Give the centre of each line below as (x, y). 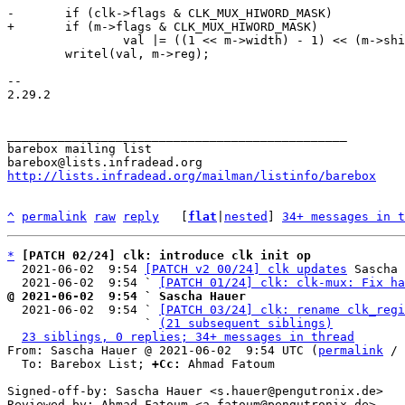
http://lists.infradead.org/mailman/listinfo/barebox (192, 176)
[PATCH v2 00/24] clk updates (246, 269)
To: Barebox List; (87, 364)
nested (246, 217)
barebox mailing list (80, 149)
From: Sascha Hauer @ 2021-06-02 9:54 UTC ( (163, 350)
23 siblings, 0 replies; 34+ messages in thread (188, 337)
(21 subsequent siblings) (246, 323)
